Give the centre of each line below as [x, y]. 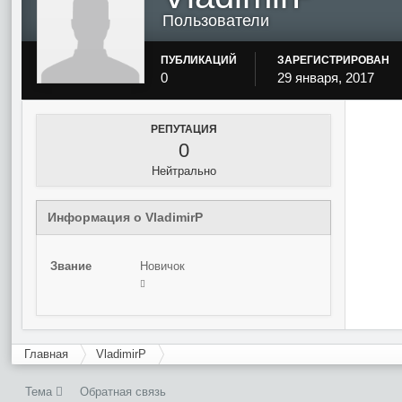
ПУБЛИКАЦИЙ [199, 60]
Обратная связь [123, 392]
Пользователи [216, 21]
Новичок [163, 266]
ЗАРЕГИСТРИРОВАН [334, 60]
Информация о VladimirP [126, 217]
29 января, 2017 [326, 78]
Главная [47, 354]
